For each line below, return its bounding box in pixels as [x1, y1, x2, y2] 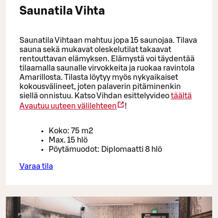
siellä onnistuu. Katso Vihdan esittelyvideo [19, 91, 171, 100]
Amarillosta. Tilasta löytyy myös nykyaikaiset [19, 73, 178, 81]
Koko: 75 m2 [49, 127, 93, 135]
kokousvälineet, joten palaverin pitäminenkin [19, 82, 181, 91]
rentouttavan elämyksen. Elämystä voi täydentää [19, 54, 195, 63]
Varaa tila [19, 162, 53, 170]
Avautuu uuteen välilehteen [19, 102, 117, 110]
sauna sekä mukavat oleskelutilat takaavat [19, 45, 171, 54]
